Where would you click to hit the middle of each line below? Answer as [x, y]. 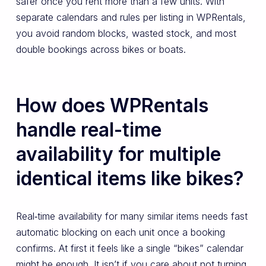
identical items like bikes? [130, 178]
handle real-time [88, 130]
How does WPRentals [112, 105]
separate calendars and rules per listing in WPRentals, [131, 17]
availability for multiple [118, 154]
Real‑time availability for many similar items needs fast [132, 216]
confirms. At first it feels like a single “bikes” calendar [129, 248]
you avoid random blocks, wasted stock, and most [126, 33]
